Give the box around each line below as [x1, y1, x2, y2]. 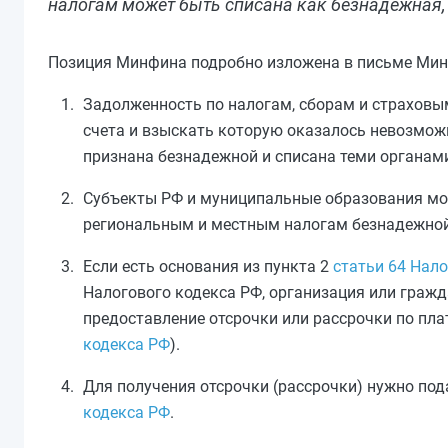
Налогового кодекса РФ [83, 283, 262, 302]
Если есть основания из [83, 257, 264, 276]
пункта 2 [264, 257, 333, 276]
